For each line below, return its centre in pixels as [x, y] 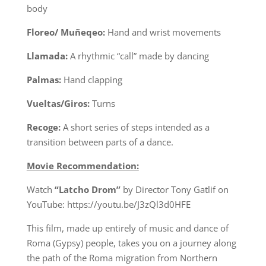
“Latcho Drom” [87, 189]
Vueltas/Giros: [58, 103]
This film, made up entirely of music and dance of [127, 228]
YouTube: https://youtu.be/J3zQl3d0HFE [108, 204]
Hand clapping [91, 80]
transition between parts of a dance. [100, 142]
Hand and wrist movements [163, 32]
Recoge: [45, 127]
